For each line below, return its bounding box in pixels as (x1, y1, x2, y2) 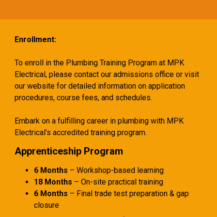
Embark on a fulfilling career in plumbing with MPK (15, 116, 184, 125)
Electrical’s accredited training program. (15, 127, 147, 137)
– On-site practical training (72, 177, 163, 186)
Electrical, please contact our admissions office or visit (15, 69, 199, 79)
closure (34, 200, 59, 210)
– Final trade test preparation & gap (68, 188, 189, 198)
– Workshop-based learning (68, 165, 164, 175)
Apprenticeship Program (15, 145, 123, 157)
